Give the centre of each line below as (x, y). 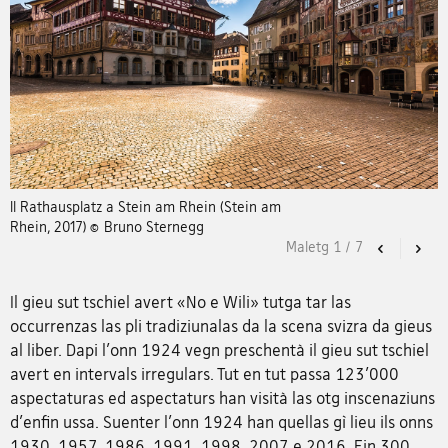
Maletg (309, 246)
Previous (414, 247)
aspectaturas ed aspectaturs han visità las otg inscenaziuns (222, 397)
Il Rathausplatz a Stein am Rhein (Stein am (145, 206)
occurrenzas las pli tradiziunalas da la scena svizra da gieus (221, 325)
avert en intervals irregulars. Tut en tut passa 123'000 (204, 373)
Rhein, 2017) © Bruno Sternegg (107, 226)
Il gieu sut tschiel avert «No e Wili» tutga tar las (180, 301)
